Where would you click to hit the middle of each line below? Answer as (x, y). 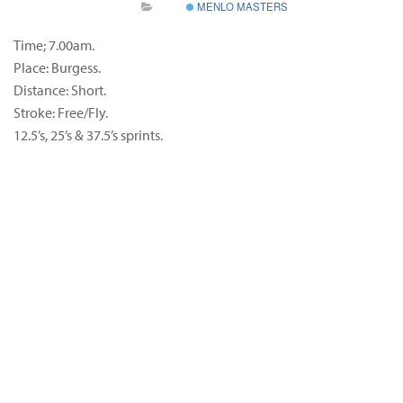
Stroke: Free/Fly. (61, 112)
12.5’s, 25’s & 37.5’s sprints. (88, 134)
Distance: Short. (60, 90)
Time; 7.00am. (54, 45)
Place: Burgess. (57, 67)
